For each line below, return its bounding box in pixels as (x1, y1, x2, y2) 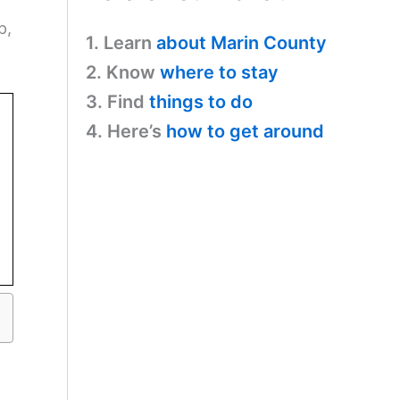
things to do (149, 90, 253, 112)
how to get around (166, 120, 324, 142)
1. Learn (86, 31, 156, 54)
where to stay (160, 61, 279, 83)
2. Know (86, 61, 160, 83)
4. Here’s (86, 120, 166, 142)
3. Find (86, 90, 149, 112)
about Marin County (156, 31, 327, 54)
